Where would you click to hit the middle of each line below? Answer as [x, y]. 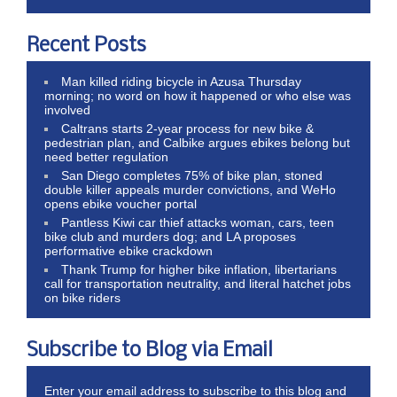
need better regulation [106, 156]
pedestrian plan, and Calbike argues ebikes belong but [197, 142]
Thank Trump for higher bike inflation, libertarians [199, 269]
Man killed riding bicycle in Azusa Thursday [182, 81]
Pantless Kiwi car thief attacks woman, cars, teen [198, 222]
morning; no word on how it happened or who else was [198, 95]
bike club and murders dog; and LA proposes [170, 236]
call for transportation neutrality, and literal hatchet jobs [198, 283]
